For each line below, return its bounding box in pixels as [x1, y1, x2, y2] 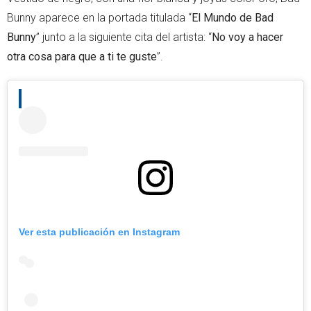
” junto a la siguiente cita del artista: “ [36, 30, 212, 44]
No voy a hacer [212, 30, 283, 44]
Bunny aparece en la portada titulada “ [7, 10, 192, 24]
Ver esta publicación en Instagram [19, 226, 180, 237]
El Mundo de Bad [192, 10, 274, 24]
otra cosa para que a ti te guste [7, 49, 157, 63]
